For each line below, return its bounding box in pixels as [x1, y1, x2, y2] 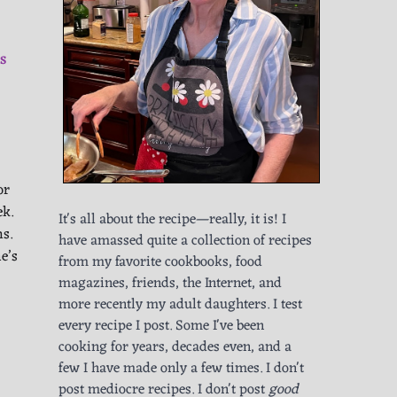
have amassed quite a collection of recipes [58, 229, 312, 254]
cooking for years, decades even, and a [58, 335, 292, 361]
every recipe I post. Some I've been [58, 314, 264, 339]
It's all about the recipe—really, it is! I [58, 207, 286, 233]
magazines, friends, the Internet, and [58, 271, 282, 297]
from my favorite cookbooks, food [58, 250, 262, 276]
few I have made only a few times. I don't [58, 356, 304, 382]
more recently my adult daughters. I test [58, 292, 302, 318]
